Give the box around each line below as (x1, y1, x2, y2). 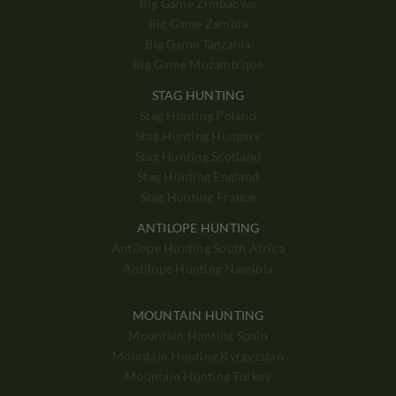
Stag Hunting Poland (140, 107, 256, 123)
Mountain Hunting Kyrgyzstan (112, 347, 284, 363)
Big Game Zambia (148, 16, 248, 32)
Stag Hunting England (137, 168, 259, 184)
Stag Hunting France (140, 188, 256, 204)
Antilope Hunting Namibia (123, 260, 273, 276)
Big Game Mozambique (133, 57, 263, 72)
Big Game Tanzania (145, 36, 251, 52)
